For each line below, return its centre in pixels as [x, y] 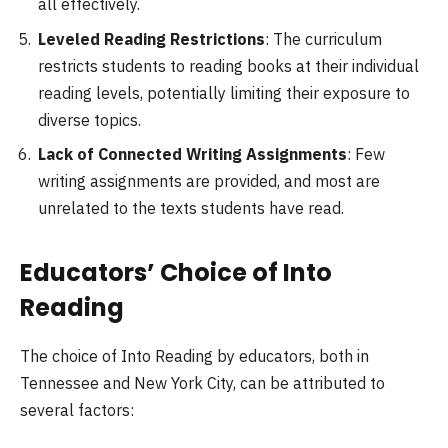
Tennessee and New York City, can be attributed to [202, 382]
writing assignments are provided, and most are [209, 181]
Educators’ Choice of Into [176, 272]
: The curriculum [323, 38]
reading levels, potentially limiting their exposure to [224, 92]
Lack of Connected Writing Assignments [192, 154]
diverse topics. [89, 119]
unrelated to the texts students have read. [191, 208]
